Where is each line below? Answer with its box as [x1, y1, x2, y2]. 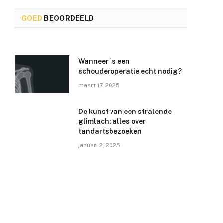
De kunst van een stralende [78, 108, 172, 116]
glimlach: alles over [78, 117, 146, 126]
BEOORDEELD [42, 14, 94, 23]
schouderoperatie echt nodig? [78, 67, 182, 76]
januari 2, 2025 [78, 142, 121, 149]
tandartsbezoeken [78, 127, 142, 136]
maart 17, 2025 [78, 82, 120, 89]
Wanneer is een [78, 57, 130, 66]
